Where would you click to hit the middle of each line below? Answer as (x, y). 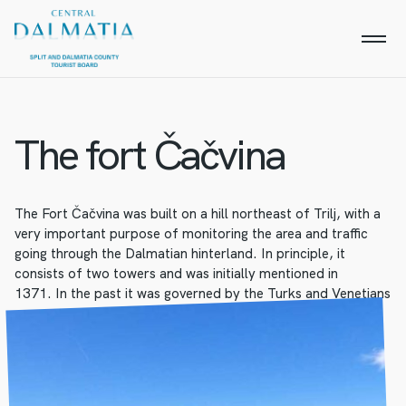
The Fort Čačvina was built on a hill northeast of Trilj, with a (198, 214)
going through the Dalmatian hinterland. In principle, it (180, 254)
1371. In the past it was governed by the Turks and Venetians (203, 294)
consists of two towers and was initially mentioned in (176, 274)
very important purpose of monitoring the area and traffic (191, 234)
